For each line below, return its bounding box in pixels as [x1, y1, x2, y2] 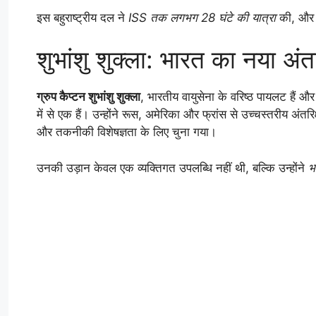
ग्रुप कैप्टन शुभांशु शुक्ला [37, 90, 140, 104]
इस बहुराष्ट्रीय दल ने [37, 10, 128, 25]
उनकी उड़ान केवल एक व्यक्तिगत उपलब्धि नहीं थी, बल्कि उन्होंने [37, 160, 308, 175]
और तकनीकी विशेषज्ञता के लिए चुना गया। [37, 125, 217, 140]
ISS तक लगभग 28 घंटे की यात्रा [128, 10, 276, 25]
